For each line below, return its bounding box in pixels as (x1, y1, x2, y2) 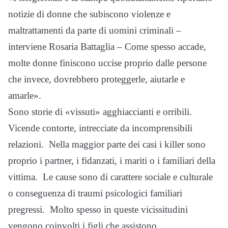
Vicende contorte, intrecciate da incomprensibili (8, 122, 192, 133)
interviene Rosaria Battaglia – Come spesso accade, (8, 41, 206, 52)
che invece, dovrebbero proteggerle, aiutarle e (8, 73, 185, 84)
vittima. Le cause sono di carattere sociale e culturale (8, 171, 213, 182)
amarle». (8, 90, 41, 101)
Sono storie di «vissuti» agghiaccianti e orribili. (8, 106, 194, 117)
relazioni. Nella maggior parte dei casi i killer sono (8, 138, 206, 150)
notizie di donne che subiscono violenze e (8, 8, 170, 19)
